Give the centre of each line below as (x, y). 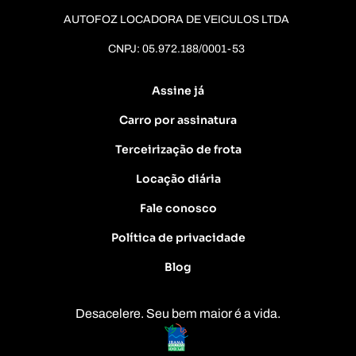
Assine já (178, 90)
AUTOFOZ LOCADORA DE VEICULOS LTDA (176, 19)
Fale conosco (178, 208)
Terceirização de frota (178, 149)
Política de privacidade (178, 237)
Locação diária (178, 178)
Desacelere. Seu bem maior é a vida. (178, 313)
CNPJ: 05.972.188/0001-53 (176, 48)
